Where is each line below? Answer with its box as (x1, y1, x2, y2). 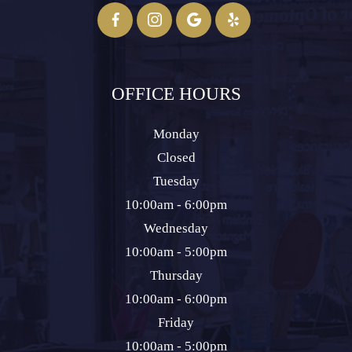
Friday (158, 314, 194, 330)
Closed (156, 149, 196, 165)
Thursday (149, 267, 203, 283)
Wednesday (144, 220, 208, 236)
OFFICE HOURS (111, 83, 241, 104)
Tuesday (152, 173, 200, 189)
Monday (152, 126, 200, 141)
